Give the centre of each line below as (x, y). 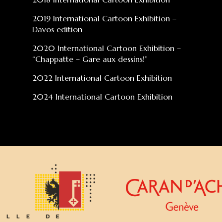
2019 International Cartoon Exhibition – (104, 19)
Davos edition (57, 29)
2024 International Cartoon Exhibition (102, 97)
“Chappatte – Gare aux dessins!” (90, 59)
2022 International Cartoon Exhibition (102, 78)
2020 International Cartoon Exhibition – (106, 48)
